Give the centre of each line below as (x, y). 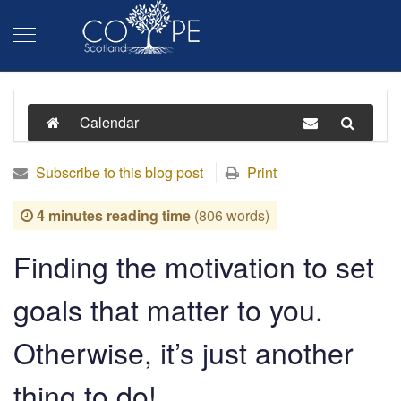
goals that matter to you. (168, 309)
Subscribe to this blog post (119, 172)
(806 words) (232, 215)
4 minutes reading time (114, 215)
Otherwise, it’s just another (183, 352)
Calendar (109, 122)
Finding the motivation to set (194, 266)
